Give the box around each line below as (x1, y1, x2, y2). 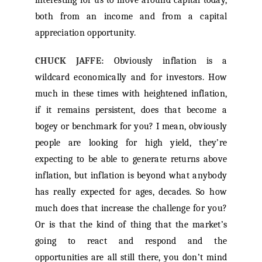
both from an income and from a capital (35, 11, 227, 22)
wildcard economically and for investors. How (35, 72, 227, 83)
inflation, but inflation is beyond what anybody (35, 170, 227, 181)
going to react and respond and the (35, 236, 227, 247)
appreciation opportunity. (35, 27, 136, 39)
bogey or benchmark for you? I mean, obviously (35, 121, 227, 132)
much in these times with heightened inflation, (35, 88, 227, 99)
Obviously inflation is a (113, 56, 227, 67)
